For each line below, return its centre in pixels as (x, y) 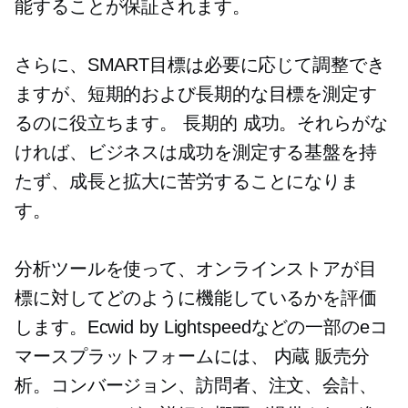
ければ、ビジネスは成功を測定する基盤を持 (196, 152)
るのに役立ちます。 (99, 123)
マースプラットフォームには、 (144, 356)
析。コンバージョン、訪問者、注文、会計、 (196, 385)
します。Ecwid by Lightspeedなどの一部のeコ (201, 327)
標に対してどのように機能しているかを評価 (196, 298)
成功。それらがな (312, 123)
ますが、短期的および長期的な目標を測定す (196, 94)
